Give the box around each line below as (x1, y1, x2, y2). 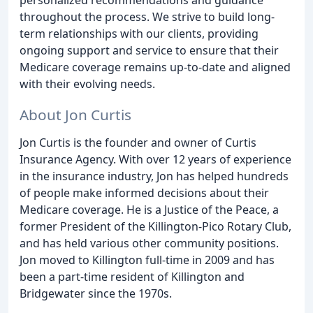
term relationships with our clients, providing (20, 25, 259, 41)
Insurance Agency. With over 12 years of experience (20, 152, 291, 168)
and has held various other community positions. (20, 235, 279, 252)
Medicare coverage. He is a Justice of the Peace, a (20, 202, 279, 218)
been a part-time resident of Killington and (20, 269, 245, 285)
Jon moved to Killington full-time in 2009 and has (20, 252, 275, 268)
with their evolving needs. (20, 75, 155, 92)
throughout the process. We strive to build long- (20, 8, 275, 24)
